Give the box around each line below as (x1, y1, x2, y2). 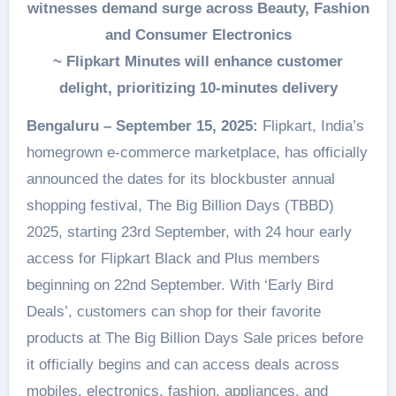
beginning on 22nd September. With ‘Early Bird (26, 277, 333, 293)
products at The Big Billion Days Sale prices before (26, 330, 363, 346)
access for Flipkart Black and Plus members (26, 250, 320, 267)
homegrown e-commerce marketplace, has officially (26, 144, 368, 161)
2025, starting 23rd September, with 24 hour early (26, 224, 352, 240)
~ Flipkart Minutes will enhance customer (53, 53, 343, 70)
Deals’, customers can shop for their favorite (26, 303, 321, 320)
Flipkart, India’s (257, 118, 364, 134)
